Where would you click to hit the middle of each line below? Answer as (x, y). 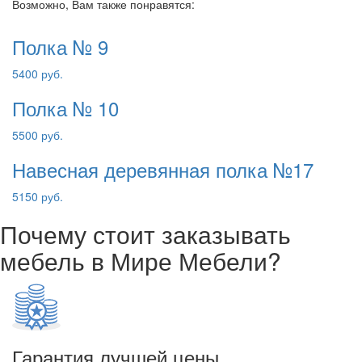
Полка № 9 (60, 46)
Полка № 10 (65, 108)
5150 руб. (38, 196)
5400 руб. (38, 74)
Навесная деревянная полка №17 (163, 169)
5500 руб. (38, 135)
